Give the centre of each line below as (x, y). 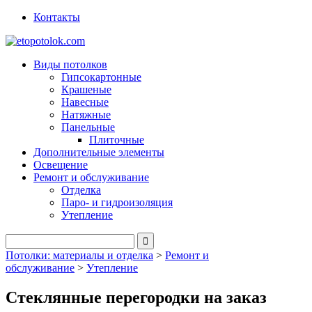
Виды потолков (70, 64)
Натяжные (86, 115)
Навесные (85, 102)
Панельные (88, 127)
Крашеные (86, 89)
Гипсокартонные (101, 77)
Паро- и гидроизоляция (117, 202)
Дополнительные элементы (99, 152)
